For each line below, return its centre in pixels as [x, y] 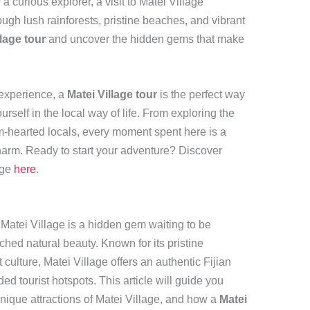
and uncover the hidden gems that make [145, 39]
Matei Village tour [112, 95]
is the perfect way [201, 95]
